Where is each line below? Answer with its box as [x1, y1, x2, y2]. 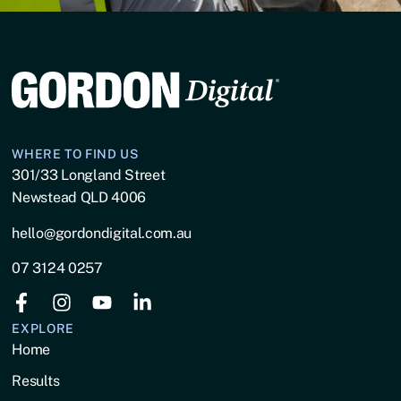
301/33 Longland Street [12, 166, 166, 184]
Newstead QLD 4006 [12, 189, 146, 207]
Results [12, 371, 60, 389]
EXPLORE [12, 320, 74, 336]
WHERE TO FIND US [12, 147, 139, 162]
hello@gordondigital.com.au [12, 224, 192, 242]
